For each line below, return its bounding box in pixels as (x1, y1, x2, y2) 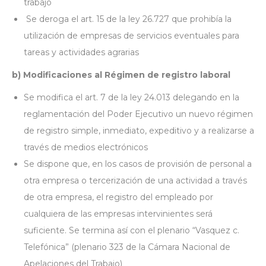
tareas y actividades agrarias (24, 47, 139, 58)
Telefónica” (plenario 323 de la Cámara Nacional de (24, 242, 230, 252)
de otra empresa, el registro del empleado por (24, 192, 213, 202)
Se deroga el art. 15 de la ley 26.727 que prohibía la (24, 14, 232, 24)
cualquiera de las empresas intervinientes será (24, 208, 213, 219)
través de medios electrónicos (24, 142, 148, 153)
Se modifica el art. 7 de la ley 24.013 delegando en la (24, 92, 239, 103)
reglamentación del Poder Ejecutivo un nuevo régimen (24, 109, 253, 119)
